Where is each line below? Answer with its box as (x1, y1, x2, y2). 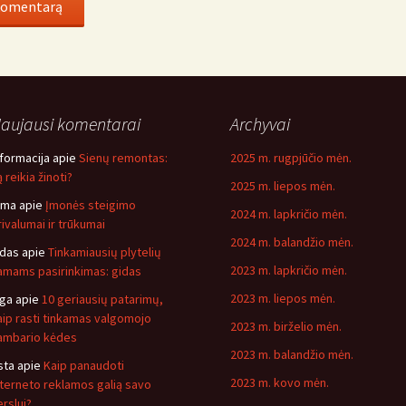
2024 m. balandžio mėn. (230, 234, 353, 250)
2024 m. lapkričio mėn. (230, 206, 347, 222)
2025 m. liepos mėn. (230, 178, 335, 194)
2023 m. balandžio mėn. (230, 346, 353, 362)
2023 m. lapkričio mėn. (230, 262, 347, 278)
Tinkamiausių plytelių (48, 244, 161, 260)
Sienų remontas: (79, 150, 168, 166)
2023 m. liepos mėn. (230, 290, 335, 306)
